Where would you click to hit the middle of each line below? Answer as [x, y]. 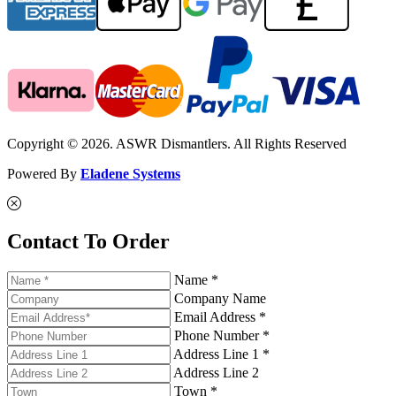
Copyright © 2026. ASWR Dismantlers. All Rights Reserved [177, 143]
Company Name [220, 298]
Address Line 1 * [221, 354]
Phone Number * [222, 335]
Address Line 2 [216, 372]
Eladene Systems [130, 173]
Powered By [44, 173]
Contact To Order [88, 241]
